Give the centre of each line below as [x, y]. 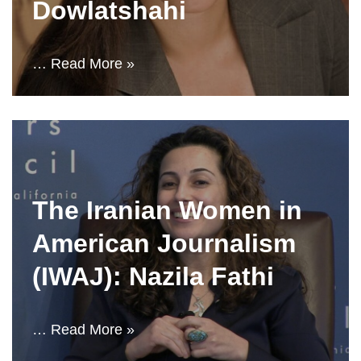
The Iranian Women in [167, 210]
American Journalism [164, 243]
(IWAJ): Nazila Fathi [153, 276]
